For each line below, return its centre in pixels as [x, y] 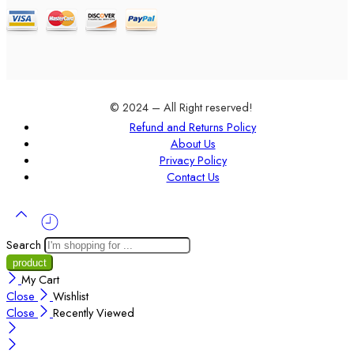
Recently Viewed [94, 312]
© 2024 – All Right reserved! [181, 107]
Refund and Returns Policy [193, 127]
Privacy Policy [193, 160]
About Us [193, 144]
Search [25, 244]
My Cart [40, 279]
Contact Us [193, 177]
